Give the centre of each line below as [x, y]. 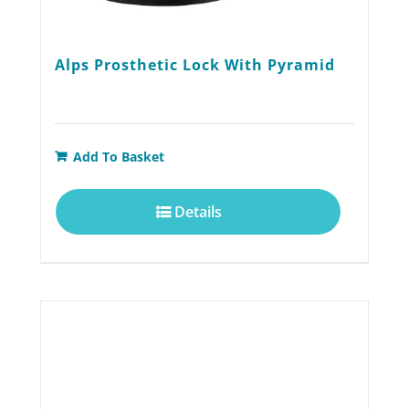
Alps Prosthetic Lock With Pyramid [194, 64]
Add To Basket [118, 156]
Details [199, 211]
